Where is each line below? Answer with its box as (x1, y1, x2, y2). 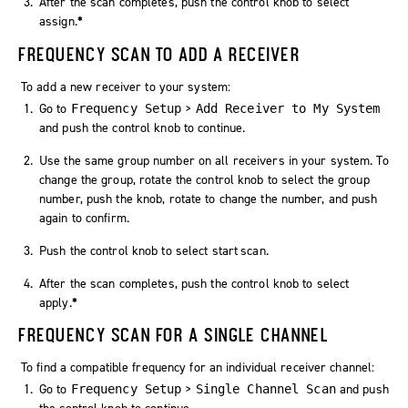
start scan (211, 241, 266, 260)
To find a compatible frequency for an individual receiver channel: (21, 359, 375, 377)
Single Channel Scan (195, 382, 336, 397)
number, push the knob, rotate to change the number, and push (39, 189, 378, 208)
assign (39, 12, 75, 30)
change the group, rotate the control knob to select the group (39, 170, 370, 189)
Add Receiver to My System (195, 100, 381, 116)
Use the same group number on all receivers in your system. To (39, 151, 389, 169)
